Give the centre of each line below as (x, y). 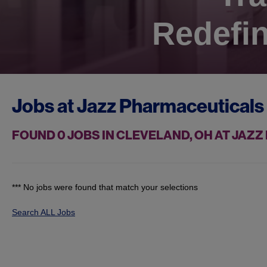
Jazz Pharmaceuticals (170, 106)
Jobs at (44, 106)
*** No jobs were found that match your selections (105, 187)
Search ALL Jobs (44, 212)
